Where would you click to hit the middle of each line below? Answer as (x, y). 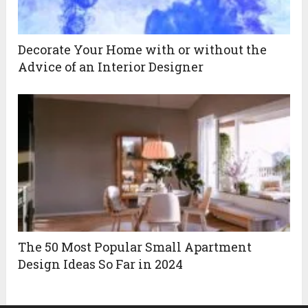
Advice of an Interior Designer (111, 67)
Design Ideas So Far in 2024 (101, 264)
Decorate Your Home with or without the (143, 50)
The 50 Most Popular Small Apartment (135, 247)
